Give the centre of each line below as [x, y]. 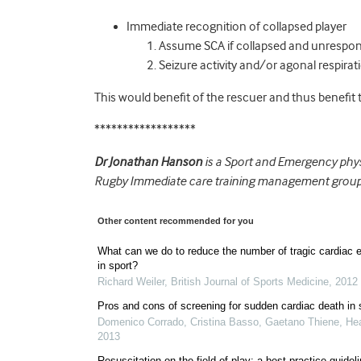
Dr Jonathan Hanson [148, 162]
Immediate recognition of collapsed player [237, 27]
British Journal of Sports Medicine [250, 282]
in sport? [118, 266]
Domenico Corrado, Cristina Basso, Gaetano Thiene [218, 322]
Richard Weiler [131, 282]
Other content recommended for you [176, 221]
